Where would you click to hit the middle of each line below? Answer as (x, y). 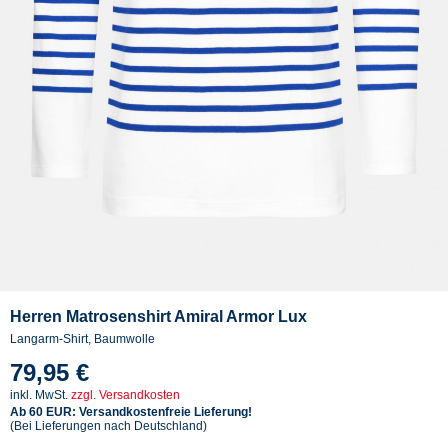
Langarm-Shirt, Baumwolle (82, 338)
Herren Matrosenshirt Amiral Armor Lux (158, 316)
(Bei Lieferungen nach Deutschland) (108, 425)
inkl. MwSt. (40, 394)
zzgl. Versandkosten (125, 394)
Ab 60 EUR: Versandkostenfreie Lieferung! (131, 411)
